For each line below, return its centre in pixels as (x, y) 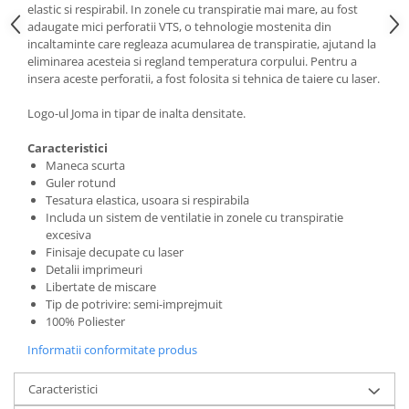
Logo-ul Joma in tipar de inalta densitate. (136, 113)
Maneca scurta (85, 165)
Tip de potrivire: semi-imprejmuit (134, 304)
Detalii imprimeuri (94, 269)
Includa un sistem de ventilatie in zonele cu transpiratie (194, 217)
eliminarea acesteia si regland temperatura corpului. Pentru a (192, 61)
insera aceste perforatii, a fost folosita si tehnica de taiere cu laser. (204, 79)
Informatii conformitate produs (112, 350)
